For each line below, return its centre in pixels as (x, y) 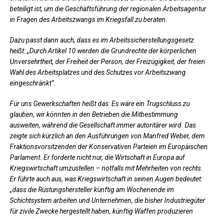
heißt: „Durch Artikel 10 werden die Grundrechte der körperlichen (103, 51)
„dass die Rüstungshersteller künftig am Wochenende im (92, 189)
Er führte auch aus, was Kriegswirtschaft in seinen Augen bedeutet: (106, 179)
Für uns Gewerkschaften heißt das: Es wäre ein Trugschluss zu (100, 103)
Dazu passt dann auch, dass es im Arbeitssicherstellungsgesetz (102, 40)
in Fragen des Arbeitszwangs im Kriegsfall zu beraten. (89, 19)
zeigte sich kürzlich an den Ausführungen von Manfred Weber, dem (107, 136)
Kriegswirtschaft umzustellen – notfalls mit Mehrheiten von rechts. (106, 168)
